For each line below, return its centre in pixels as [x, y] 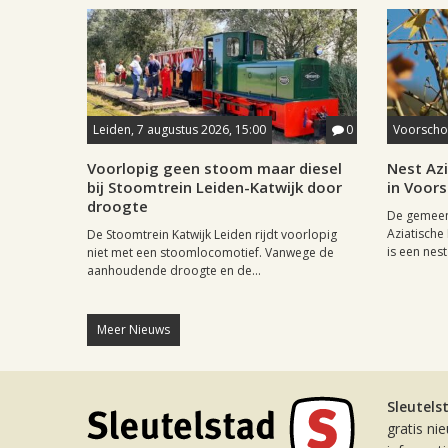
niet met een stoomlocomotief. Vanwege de [210, 252]
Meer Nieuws [133, 329]
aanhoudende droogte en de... [174, 270]
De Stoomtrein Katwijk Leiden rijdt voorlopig [212, 234]
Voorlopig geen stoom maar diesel [214, 168]
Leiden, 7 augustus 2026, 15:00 [179, 129]
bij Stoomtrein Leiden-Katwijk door [214, 187]
